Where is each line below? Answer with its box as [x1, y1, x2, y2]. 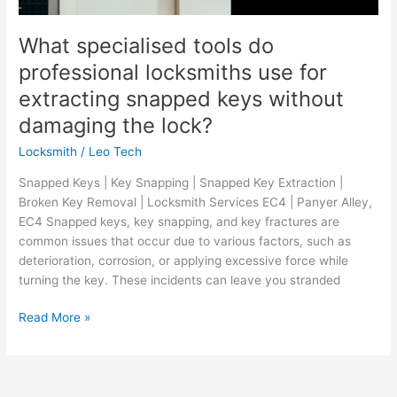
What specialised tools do [19, 33, 275, 59]
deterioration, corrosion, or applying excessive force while [19, 253, 349, 268]
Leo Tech [89, 144, 143, 160]
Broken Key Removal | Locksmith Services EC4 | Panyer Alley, [19, 194, 373, 209]
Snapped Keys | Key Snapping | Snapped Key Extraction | [19, 175, 344, 190]
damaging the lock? [19, 113, 214, 139]
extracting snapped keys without [19, 86, 345, 113]
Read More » [19, 310, 91, 325]
